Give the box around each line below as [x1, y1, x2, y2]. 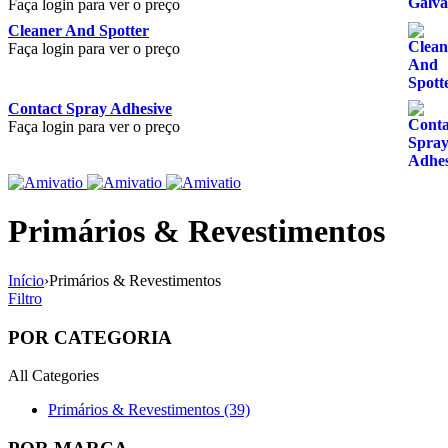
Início [8, 271, 44, 289]
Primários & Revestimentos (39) [48, 401, 250, 419]
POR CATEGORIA [8, 326, 172, 348]
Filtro [8, 289, 42, 307]
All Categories [8, 367, 99, 385]
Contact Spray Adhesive [8, 100, 172, 117]
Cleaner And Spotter [8, 22, 149, 39]
